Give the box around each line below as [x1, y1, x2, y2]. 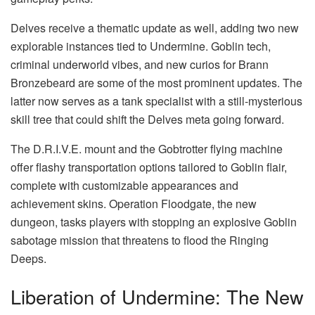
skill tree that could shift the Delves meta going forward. [11, 111, 284, 128]
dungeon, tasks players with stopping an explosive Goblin [11, 214, 297, 231]
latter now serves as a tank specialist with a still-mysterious [11, 93, 302, 110]
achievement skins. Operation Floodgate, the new [11, 195, 257, 212]
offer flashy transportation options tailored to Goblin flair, [11, 159, 287, 176]
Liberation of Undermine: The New [11, 282, 304, 310]
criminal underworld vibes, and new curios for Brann [11, 56, 269, 73]
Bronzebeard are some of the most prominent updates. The [11, 75, 302, 91]
